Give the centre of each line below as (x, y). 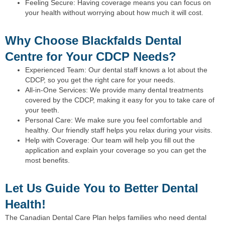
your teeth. (42, 110)
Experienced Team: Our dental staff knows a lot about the (116, 70)
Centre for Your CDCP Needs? (91, 57)
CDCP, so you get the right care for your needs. (100, 80)
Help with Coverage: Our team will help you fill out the (110, 140)
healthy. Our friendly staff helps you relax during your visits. (119, 130)
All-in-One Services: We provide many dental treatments (114, 90)
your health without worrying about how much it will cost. (114, 13)
